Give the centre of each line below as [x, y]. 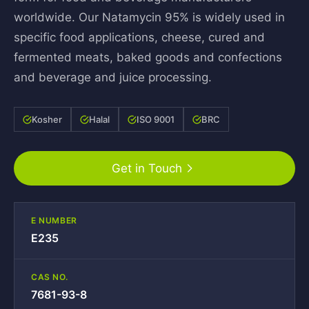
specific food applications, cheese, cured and [139, 37]
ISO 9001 [156, 119]
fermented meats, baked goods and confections [148, 57]
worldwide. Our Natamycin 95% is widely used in [149, 17]
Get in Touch [147, 168]
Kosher [47, 119]
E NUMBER [54, 220]
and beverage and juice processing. [113, 77]
